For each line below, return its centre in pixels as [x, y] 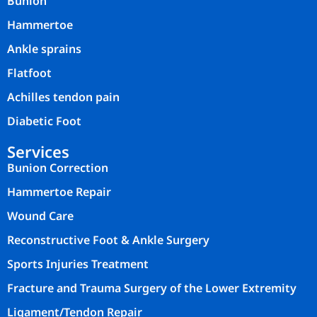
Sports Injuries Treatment [78, 264]
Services [38, 152]
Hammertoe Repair [59, 192]
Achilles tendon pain [63, 97]
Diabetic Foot [44, 121]
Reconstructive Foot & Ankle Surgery [108, 240]
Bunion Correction [58, 168]
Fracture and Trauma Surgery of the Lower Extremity [152, 288]
